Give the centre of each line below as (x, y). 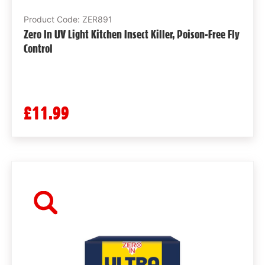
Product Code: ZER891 (68, 20)
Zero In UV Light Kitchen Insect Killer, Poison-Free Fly (131, 35)
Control (38, 49)
